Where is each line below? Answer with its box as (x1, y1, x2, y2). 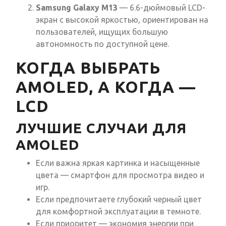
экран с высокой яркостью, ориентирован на (36, 15, 208, 25)
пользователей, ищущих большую (36, 27, 168, 37)
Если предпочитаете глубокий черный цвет (36, 195, 202, 204)
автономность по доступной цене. (36, 39, 169, 49)
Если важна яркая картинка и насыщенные (36, 158, 200, 168)
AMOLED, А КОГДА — (16, 78, 196, 96)
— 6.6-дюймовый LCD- (118, 3, 205, 13)
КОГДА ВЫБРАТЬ (16, 59, 160, 77)
